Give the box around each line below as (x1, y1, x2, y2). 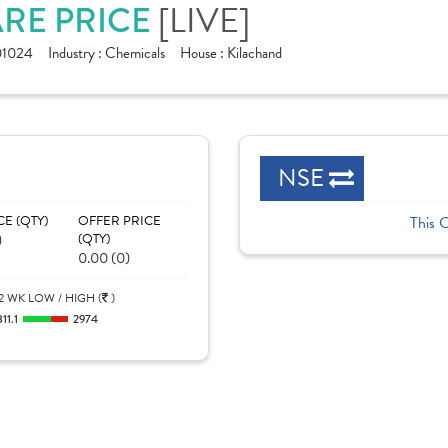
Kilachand (227, 42, 282, 64)
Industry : (48, 42, 105, 64)
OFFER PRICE (77, 211, 161, 231)
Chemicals (105, 42, 165, 64)
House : (180, 42, 227, 64)
